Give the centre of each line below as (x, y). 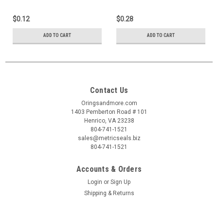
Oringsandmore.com (109, 103)
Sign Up (121, 182)
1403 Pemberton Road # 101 (109, 112)
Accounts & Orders (109, 169)
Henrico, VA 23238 (109, 121)
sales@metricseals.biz (109, 138)
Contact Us (109, 91)
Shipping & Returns (109, 193)
